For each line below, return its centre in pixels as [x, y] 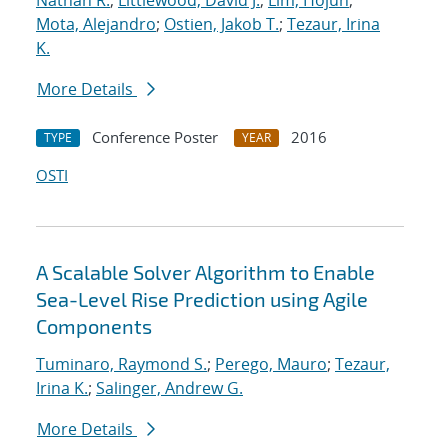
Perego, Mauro [271, 364]
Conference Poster [155, 137]
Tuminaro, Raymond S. [121, 364]
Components [94, 326]
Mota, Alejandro [96, 24]
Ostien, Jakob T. [221, 24]
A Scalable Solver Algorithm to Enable [205, 272]
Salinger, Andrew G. [169, 388]
